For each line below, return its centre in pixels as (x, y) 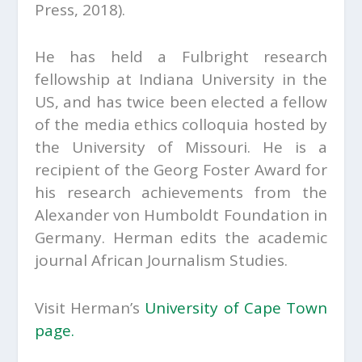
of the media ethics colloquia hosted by (181, 125)
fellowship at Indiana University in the (181, 80)
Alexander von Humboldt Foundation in (181, 215)
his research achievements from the (181, 193)
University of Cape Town (236, 307)
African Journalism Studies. (189, 261)
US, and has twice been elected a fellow (181, 102)
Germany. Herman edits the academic (181, 238)
